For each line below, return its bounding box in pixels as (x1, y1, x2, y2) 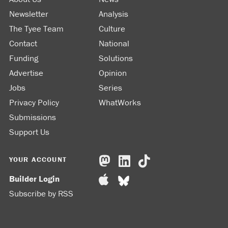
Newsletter (9, 8, 48, 20)
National (99, 38, 129, 49)
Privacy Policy (9, 97, 59, 108)
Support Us (9, 126, 49, 138)
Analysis (99, 8, 128, 20)
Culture (99, 23, 125, 35)
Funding (9, 52, 38, 64)
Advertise (9, 67, 43, 79)
